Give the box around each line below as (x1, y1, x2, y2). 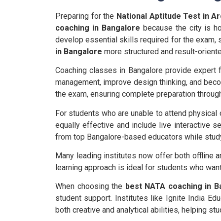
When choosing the (55, 182, 125, 191)
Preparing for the (55, 11, 116, 21)
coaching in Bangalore (55, 23, 140, 33)
